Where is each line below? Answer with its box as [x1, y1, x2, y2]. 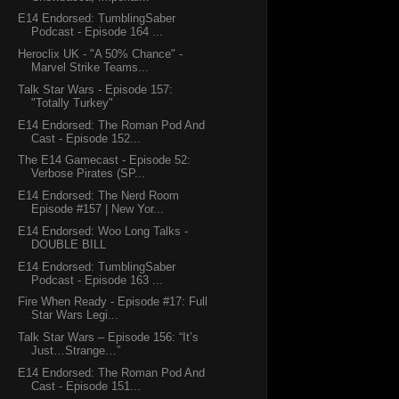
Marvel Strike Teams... [31, 61, 150, 75]
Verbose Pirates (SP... [31, 167, 146, 181]
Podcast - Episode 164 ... [31, 25, 164, 39]
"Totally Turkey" [31, 95, 114, 110]
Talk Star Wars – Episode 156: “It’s [18, 330, 199, 345]
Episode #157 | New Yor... [31, 202, 165, 216]
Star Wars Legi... [31, 308, 119, 322]
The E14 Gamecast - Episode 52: [18, 153, 191, 167]
